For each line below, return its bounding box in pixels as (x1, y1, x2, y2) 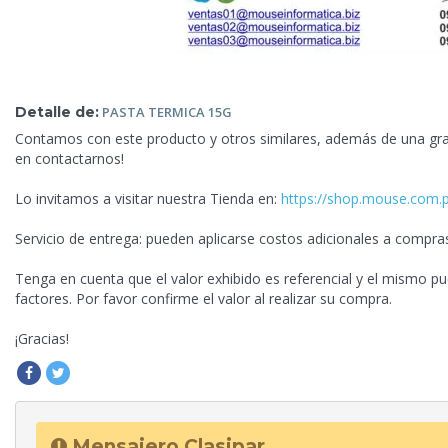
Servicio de (15, 229, 89, 249)
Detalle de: (15, 102, 99, 121)
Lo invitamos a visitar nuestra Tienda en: (15, 189, 281, 209)
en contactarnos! (15, 149, 124, 169)
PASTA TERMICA (102, 102, 208, 121)
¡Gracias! (15, 329, 69, 349)
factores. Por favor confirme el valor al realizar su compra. (15, 289, 392, 309)
